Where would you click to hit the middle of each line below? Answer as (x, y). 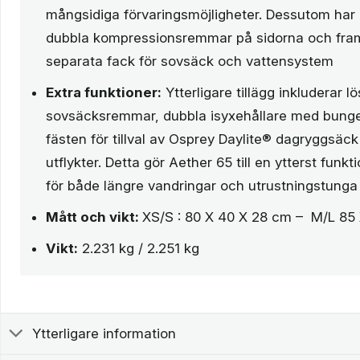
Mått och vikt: (94, 217)
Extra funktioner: (104, 92)
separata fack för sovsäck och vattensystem (190, 61)
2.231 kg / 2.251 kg (139, 249)
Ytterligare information (104, 333)
